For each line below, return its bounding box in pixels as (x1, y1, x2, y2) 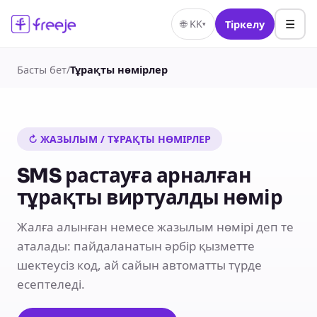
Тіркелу (225, 18, 265, 31)
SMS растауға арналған (17, 163, 252, 188)
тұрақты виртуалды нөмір (17, 185, 283, 210)
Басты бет (17, 62, 67, 76)
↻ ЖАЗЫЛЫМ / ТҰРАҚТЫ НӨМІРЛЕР (28, 132, 211, 146)
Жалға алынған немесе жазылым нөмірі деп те (17, 219, 294, 235)
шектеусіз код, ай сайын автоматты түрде (17, 257, 262, 273)
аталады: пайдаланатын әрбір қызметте (17, 238, 255, 254)
